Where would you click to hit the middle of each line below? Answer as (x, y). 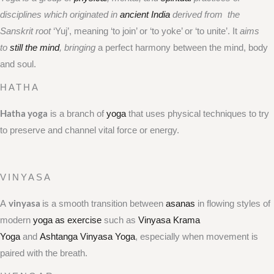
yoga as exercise (67, 220)
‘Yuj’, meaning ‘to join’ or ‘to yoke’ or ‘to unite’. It (146, 31)
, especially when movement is (197, 237)
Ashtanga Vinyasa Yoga (87, 237)
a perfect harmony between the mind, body (183, 48)
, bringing (79, 48)
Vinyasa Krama (169, 220)
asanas (180, 204)
